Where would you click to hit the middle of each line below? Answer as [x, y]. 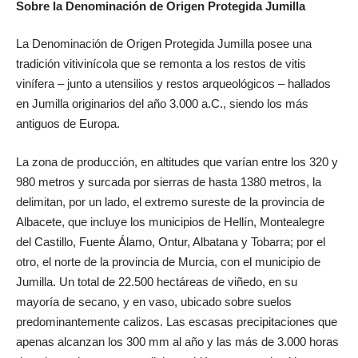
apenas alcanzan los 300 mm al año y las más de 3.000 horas [177, 341]
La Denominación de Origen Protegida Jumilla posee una [164, 44]
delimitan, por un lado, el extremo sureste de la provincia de [170, 201]
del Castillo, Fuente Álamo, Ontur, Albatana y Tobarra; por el [171, 241]
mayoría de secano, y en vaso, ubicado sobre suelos [154, 301]
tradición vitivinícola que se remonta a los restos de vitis [161, 64]
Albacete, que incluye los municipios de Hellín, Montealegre [170, 221]
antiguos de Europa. [68, 124]
